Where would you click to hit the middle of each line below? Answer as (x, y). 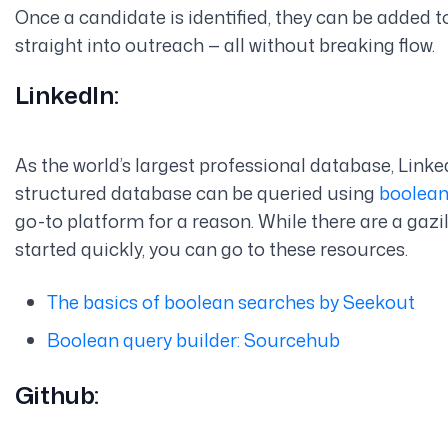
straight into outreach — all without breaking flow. (224, 44)
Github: (57, 394)
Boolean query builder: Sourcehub (193, 339)
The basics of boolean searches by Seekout (230, 301)
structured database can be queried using (196, 192)
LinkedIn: (66, 94)
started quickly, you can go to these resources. (213, 248)
